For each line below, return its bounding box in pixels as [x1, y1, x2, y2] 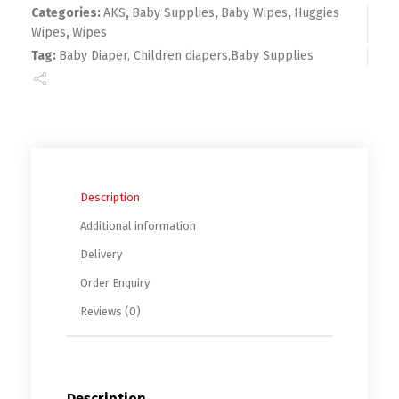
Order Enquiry [80, 276, 150, 290]
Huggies [294, 4, 339, 20]
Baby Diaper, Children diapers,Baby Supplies [59, 47, 313, 63]
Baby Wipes [221, 4, 288, 20]
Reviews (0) [80, 305, 141, 319]
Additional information [80, 219, 196, 233]
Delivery [80, 248, 122, 262]
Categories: [31, 4, 103, 20]
